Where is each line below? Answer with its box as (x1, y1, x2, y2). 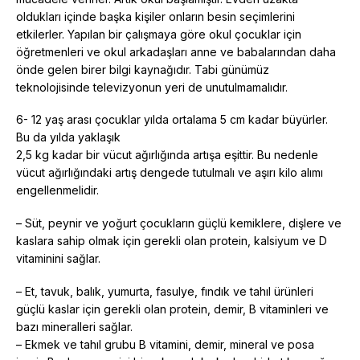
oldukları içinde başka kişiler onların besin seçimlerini (16, 9, 295, 23)
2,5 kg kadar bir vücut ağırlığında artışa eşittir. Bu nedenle (16, 148, 318, 162)
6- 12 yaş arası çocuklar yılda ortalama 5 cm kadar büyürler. (16, 112, 328, 127)
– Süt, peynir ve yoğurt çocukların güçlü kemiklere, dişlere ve (16, 216, 342, 231)
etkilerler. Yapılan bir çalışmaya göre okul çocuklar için (16, 27, 301, 41)
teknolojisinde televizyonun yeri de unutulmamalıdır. (16, 80, 288, 94)
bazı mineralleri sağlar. (16, 320, 133, 334)
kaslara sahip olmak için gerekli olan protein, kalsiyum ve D (16, 234, 327, 248)
